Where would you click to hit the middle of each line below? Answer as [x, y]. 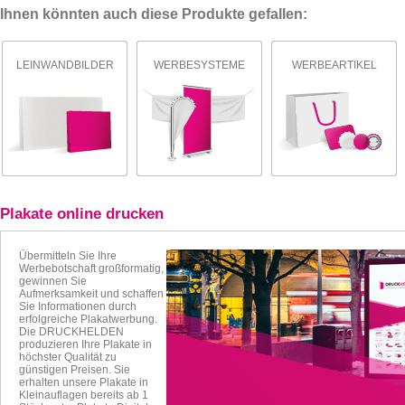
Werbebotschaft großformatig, [91, 268]
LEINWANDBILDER [65, 65]
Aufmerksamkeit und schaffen [91, 294]
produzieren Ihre [61, 344]
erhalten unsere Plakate [79, 382]
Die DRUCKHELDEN [71, 332]
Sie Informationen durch [78, 306]
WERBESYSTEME [199, 65]
